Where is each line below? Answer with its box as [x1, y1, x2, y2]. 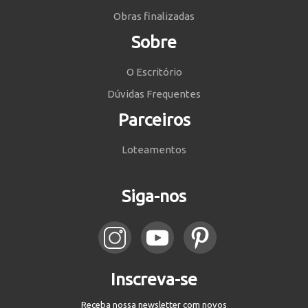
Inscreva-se [111, 269, 197, 289]
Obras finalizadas [113, 10, 195, 23]
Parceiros [118, 110, 190, 130]
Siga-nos [122, 186, 186, 206]
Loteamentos [122, 144, 186, 156]
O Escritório [126, 66, 182, 78]
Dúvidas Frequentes [107, 88, 201, 100]
